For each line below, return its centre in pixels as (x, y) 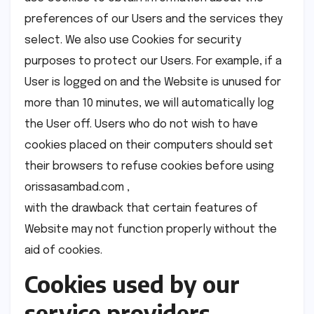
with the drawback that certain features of (141, 208)
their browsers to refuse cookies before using (149, 166)
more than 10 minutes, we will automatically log (149, 103)
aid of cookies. (63, 250)
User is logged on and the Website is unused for (153, 82)
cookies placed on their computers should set (149, 145)
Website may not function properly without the (151, 229)
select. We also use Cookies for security (133, 40)
